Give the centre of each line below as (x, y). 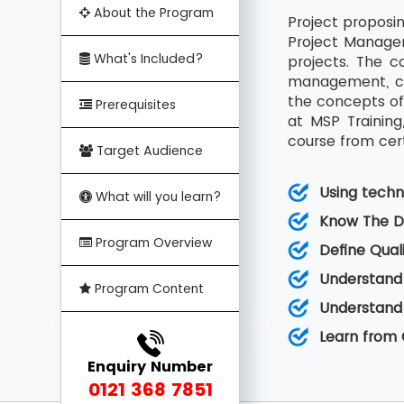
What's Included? (147, 59)
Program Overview (152, 243)
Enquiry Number (151, 367)
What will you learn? (157, 197)
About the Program (152, 13)
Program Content (148, 289)
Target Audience (148, 151)
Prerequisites (134, 105)
